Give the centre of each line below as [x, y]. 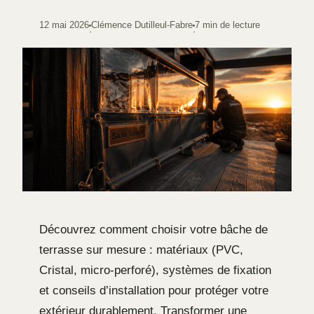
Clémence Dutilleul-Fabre [142, 25]
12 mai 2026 [64, 25]
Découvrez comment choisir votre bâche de [153, 229]
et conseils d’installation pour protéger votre [154, 290]
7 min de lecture [227, 25]
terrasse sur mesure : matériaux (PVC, [141, 250]
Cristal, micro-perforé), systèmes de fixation [155, 270]
